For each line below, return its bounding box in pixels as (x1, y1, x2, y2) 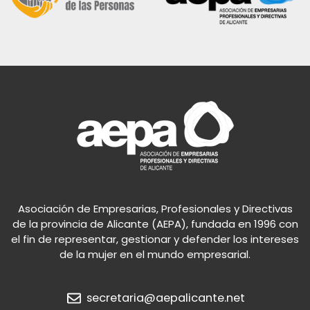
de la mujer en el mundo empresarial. (60, 247, 250, 262)
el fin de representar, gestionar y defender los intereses (11, 232, 299, 246)
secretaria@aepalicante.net (86, 290, 245, 306)
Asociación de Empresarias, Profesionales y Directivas (17, 201, 293, 216)
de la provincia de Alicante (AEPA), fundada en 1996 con (12, 217, 298, 231)
